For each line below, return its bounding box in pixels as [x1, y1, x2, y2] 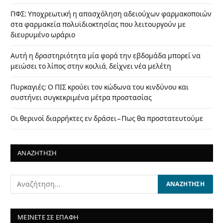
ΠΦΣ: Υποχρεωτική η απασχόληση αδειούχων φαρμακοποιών [10, 10, 212, 18]
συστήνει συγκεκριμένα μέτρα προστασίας [10, 94, 152, 102]
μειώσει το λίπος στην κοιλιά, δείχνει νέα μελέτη [10, 62, 171, 71]
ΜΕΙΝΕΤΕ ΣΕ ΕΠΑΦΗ [17, 214, 79, 222]
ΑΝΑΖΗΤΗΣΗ [17, 149, 57, 157]
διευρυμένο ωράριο [10, 31, 75, 39]
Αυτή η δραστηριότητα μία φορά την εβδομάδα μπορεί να [10, 52, 201, 60]
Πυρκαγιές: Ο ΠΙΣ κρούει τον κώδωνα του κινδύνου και [10, 83, 189, 92]
